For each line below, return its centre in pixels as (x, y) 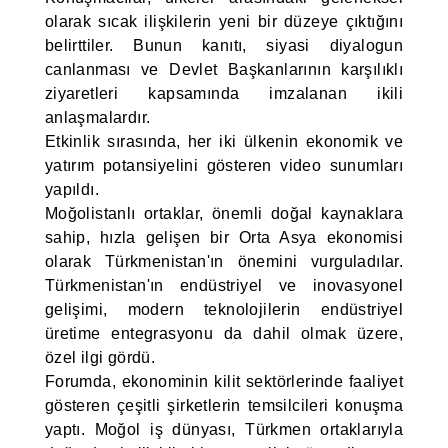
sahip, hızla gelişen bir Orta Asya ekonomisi (224, 237)
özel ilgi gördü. (100, 357)
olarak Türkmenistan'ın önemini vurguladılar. (224, 261)
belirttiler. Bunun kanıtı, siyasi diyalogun (224, 45)
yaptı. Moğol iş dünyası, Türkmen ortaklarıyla (224, 429)
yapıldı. (71, 189)
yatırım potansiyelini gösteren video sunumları (224, 165)
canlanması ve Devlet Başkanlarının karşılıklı (224, 69)
